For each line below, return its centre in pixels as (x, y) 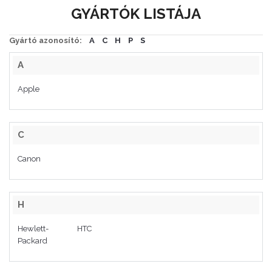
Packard (32, 241)
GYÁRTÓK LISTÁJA (136, 14)
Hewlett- (33, 229)
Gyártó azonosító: (46, 40)
